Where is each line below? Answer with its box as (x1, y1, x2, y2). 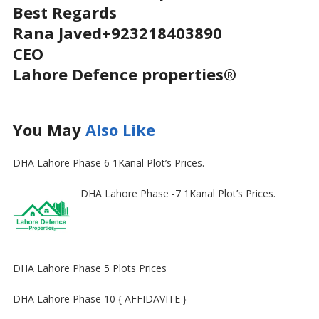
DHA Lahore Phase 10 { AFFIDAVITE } (12, 292, 187, 305)
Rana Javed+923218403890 (12, 22, 222, 43)
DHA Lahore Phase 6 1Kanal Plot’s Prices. (12, 156, 204, 169)
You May (12, 119, 85, 140)
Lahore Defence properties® (12, 63, 236, 85)
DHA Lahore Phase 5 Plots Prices (12, 261, 167, 275)
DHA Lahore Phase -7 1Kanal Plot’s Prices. (80, 187, 276, 200)
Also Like (85, 119, 155, 140)
